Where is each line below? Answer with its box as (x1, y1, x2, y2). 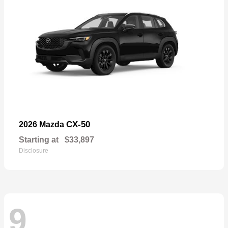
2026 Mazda (19, 120, 66, 129)
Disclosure (19, 147, 48, 154)
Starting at (19, 135, 59, 144)
